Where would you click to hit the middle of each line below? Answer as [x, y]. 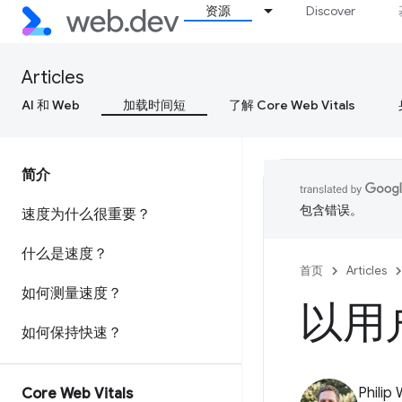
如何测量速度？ [72, 293]
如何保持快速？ [72, 333]
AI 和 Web [51, 105]
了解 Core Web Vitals [292, 105]
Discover [331, 11]
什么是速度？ [65, 254]
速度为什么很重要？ [86, 214]
